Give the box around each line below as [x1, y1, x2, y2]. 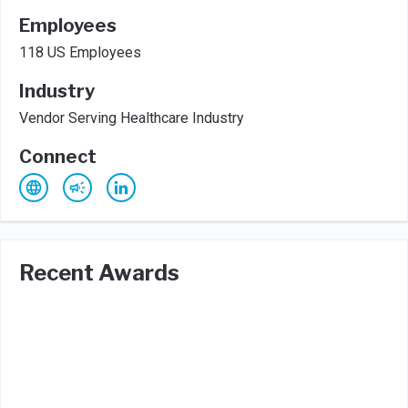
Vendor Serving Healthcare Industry [19, 108, 244, 127]
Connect [19, 145, 97, 168]
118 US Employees [19, 43, 141, 61]
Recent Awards [19, 259, 179, 286]
